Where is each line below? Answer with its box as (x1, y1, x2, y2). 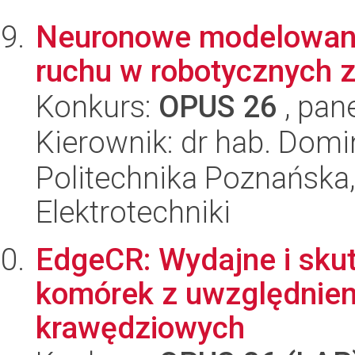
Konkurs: (36, 89, 158, 124)
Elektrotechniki (36, 194, 231, 230)
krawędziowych (36, 310, 245, 345)
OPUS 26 (158, 89, 277, 124)
